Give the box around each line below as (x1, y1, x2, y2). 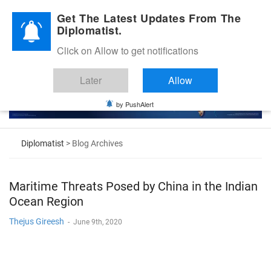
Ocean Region (9, 194, 83, 209)
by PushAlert (116, 99, 154, 109)
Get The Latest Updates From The (57, 10, 241, 26)
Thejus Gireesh (9, 216, 64, 226)
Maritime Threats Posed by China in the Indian (9, 178, 258, 194)
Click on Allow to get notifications (57, 44, 198, 57)
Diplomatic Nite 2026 (17, 10, 80, 18)
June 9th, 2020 (73, 217, 122, 226)
